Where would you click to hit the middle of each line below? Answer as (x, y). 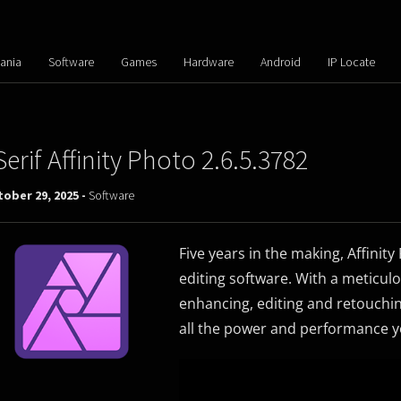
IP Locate (351, 62)
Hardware (208, 62)
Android (280, 62)
